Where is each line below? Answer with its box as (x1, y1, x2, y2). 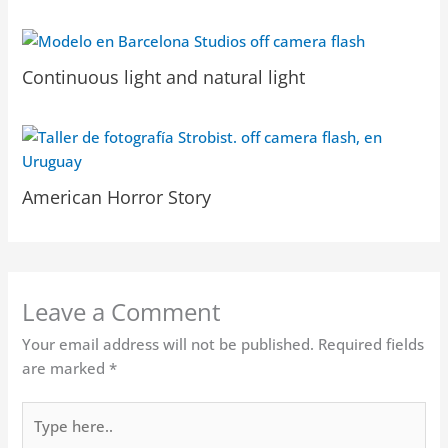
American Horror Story (22, 184, 212, 209)
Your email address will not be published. (22, 334, 315, 355)
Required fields (318, 334, 425, 355)
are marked (22, 358, 110, 379)
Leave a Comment (22, 296, 222, 329)
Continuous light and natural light (22, 64, 306, 89)
